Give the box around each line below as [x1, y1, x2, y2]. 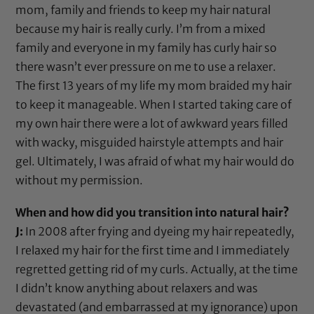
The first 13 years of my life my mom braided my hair [15, 78, 292, 93]
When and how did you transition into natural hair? [15, 205, 290, 219]
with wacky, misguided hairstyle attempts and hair [15, 135, 284, 149]
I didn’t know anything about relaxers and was [15, 280, 259, 295]
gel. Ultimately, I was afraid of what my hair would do [15, 153, 295, 168]
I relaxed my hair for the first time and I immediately [15, 243, 290, 257]
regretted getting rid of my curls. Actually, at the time [15, 261, 299, 276]
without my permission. [15, 172, 144, 187]
